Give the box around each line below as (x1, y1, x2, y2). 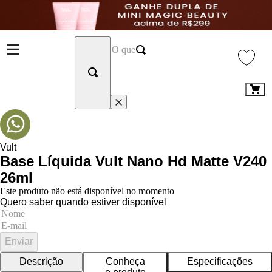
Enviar (5, 236, 33, 246)
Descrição (19, 256, 63, 267)
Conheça (105, 256, 145, 267)
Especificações (187, 256, 253, 267)
